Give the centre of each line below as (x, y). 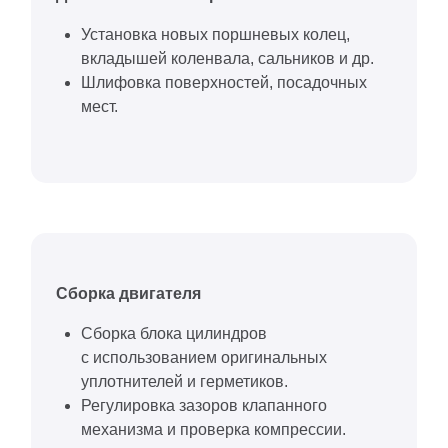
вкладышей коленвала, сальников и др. (227, 58)
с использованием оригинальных (204, 357)
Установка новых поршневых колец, (215, 34)
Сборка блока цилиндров (174, 333)
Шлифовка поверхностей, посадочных (224, 82)
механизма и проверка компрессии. (213, 429)
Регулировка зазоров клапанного (204, 405)
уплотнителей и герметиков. (184, 381)
